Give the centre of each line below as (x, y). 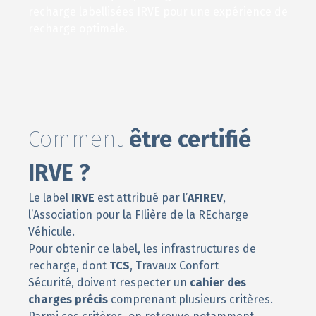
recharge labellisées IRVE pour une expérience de (158, 12)
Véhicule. (51, 232)
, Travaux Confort (174, 266)
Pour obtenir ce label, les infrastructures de (142, 249)
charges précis (68, 299)
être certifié (190, 139)
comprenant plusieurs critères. (190, 299)
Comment (79, 139)
